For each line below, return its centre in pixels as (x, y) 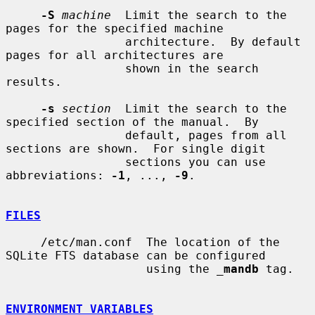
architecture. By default (65, 41)
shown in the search (65, 68)
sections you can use (65, 162)
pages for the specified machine (115, 28)
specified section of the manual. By (132, 122)
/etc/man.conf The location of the (23, 242)
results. (34, 82)
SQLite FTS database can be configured (136, 255)
